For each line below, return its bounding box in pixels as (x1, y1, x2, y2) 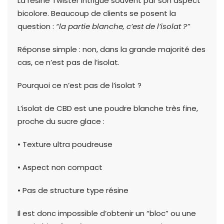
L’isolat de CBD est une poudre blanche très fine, (17, 103, 198, 114)
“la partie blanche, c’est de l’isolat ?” (56, 21, 190, 32)
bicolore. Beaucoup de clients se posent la (17, 8, 176, 19)
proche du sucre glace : (17, 116, 104, 127)
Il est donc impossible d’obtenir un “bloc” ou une (17, 208, 196, 219)
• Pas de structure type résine (17, 185, 128, 196)
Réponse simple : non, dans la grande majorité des (17, 44, 205, 55)
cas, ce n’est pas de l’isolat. (17, 57, 119, 68)
